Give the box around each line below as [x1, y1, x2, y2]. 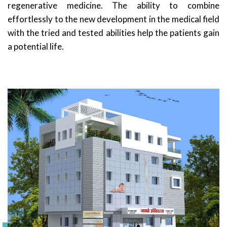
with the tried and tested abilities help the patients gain [8, 27, 219, 38]
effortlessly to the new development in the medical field [8, 14, 219, 24]
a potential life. [8, 41, 64, 52]
